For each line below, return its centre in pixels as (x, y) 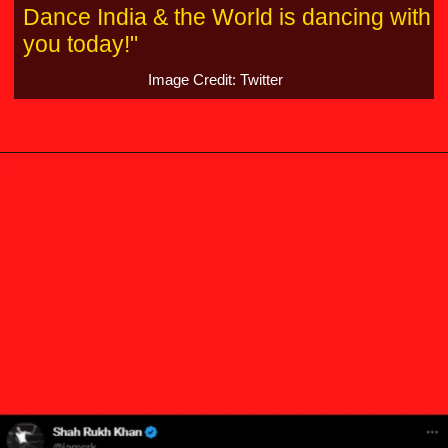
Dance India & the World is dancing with (226, 16)
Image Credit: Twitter (215, 79)
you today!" (80, 43)
